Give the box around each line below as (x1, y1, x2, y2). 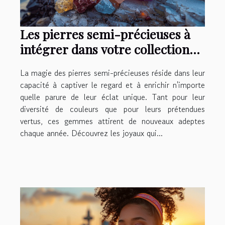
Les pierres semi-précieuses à (20, 26, 190, 43)
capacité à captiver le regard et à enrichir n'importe (20, 79, 205, 91)
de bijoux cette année (20, 56, 140, 73)
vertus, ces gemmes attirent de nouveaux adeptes (20, 115, 205, 128)
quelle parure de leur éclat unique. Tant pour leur (20, 91, 205, 103)
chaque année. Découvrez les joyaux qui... (20, 127, 163, 140)
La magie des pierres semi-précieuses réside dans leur (20, 67, 205, 79)
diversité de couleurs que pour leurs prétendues (20, 103, 205, 116)
